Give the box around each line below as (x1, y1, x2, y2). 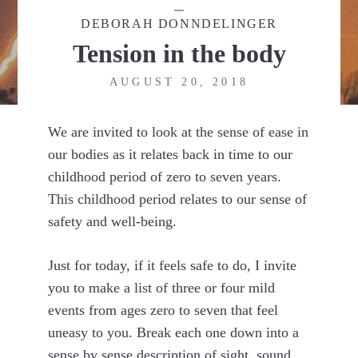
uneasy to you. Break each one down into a (48, 324, 299, 340)
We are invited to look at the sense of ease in (48, 124, 308, 140)
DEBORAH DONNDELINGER (81, 17, 277, 30)
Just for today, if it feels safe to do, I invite (48, 257, 296, 273)
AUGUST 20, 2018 (109, 76, 249, 88)
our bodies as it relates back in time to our (48, 146, 292, 162)
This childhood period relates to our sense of (48, 191, 307, 207)
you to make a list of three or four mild (48, 280, 275, 296)
